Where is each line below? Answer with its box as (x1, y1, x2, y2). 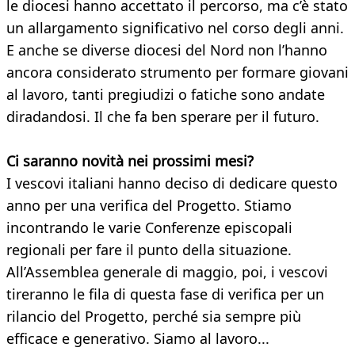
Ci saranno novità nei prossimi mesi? (6, 151, 254, 171)
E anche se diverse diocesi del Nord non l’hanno (6, 40, 327, 60)
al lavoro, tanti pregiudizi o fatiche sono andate (6, 85, 325, 105)
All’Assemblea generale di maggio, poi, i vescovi (6, 262, 328, 282)
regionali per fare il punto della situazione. (6, 240, 292, 260)
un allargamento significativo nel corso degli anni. (6, 18, 344, 38)
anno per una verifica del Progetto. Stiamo (6, 196, 292, 216)
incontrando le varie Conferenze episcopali (6, 218, 292, 238)
